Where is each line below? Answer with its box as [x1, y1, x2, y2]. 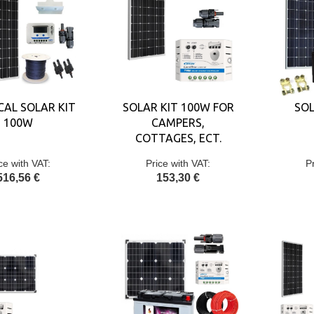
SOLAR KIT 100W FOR [122, 101, 234, 114]
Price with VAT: [146, 158, 210, 169]
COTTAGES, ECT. [135, 132, 221, 144]
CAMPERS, [151, 116, 205, 129]
